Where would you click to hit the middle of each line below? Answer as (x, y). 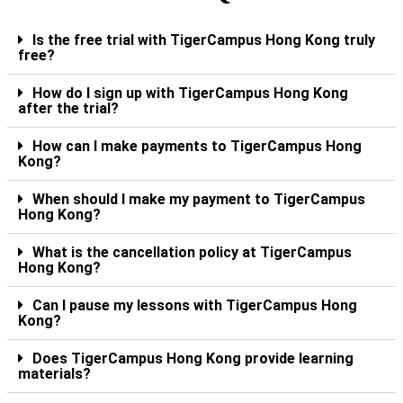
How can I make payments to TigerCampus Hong (197, 146)
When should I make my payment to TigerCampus (199, 199)
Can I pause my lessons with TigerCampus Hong (195, 305)
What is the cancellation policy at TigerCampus (192, 252)
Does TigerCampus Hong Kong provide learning (193, 358)
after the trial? (68, 108)
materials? (54, 373)
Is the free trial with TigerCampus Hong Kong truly (204, 40)
